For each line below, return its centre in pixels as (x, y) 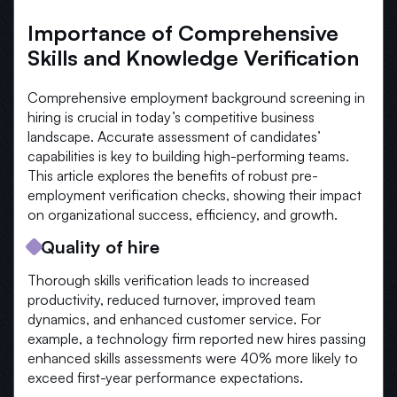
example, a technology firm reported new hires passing (197, 339)
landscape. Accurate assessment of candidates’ (174, 137)
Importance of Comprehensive (183, 33)
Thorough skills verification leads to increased (168, 280)
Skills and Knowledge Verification (193, 58)
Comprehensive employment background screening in (196, 98)
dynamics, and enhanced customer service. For (174, 319)
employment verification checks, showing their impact (195, 195)
